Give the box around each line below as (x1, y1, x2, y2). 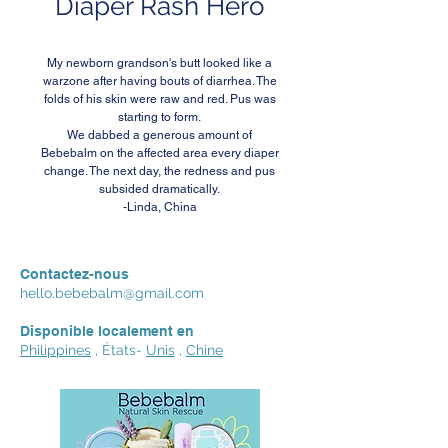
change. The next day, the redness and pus (44, 164, 275, 178)
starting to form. (118, 110, 201, 124)
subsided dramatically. (99, 182, 220, 196)
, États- (91, 342, 146, 358)
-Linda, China (122, 200, 197, 214)
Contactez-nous (20, 266, 129, 282)
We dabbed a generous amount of (67, 128, 252, 142)
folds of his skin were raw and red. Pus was (43, 92, 276, 106)
